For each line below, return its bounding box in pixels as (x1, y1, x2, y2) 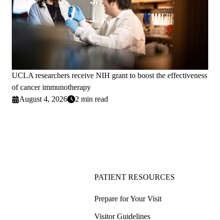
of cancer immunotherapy (12, 83, 91, 92)
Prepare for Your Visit (94, 194, 162, 203)
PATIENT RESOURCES (94, 173, 175, 182)
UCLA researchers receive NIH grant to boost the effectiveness (12, 71, 207, 80)
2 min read (75, 95, 109, 104)
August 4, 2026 (19, 95, 68, 104)
